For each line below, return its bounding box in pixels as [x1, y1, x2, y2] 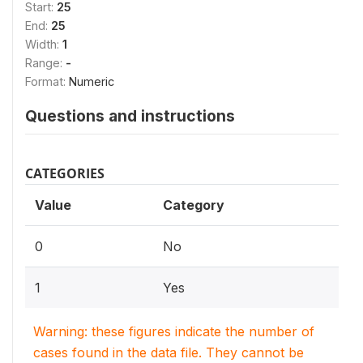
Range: [25, 56, 66, 70]
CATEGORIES [25, 164, 105, 182]
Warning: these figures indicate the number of [33, 323, 314, 340]
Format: [25, 75, 69, 88]
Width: [25, 37, 62, 51]
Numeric [69, 75, 114, 88]
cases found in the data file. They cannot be [33, 344, 304, 361]
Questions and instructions [25, 106, 235, 126]
